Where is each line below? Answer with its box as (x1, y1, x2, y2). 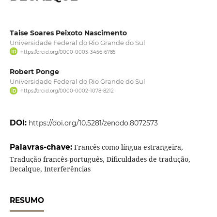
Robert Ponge (9, 67, 59, 77)
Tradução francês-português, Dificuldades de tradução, (9, 154, 190, 164)
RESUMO (9, 195, 44, 205)
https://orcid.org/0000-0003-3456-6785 (20, 49, 116, 56)
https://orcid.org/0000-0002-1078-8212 (20, 88, 114, 94)
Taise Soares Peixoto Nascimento (9, 29, 127, 37)
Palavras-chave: (9, 142, 74, 152)
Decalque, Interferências (9, 164, 91, 173)
